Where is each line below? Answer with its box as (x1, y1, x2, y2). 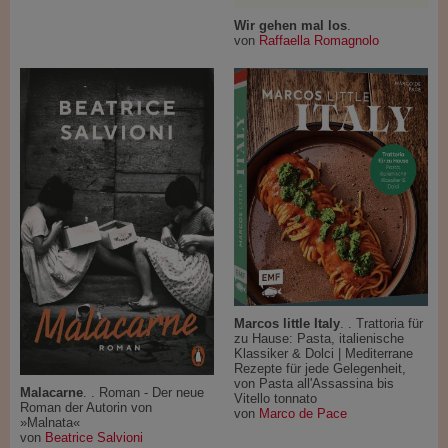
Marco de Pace (259, 406, 347, 422)
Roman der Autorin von (20, 400, 152, 416)
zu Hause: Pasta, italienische (234, 331, 404, 347)
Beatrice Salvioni (45, 430, 143, 446)
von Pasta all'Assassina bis (234, 376, 394, 392)
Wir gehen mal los (234, 18, 347, 34)
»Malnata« (20, 415, 80, 431)
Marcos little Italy (234, 316, 340, 332)
